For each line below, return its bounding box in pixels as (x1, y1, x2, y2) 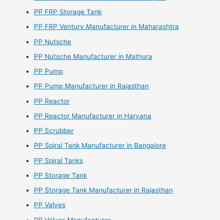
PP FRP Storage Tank (34, 8, 102, 16)
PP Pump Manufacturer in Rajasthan (34, 82, 149, 90)
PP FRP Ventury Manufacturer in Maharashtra (34, 23, 179, 31)
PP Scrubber (34, 127, 74, 135)
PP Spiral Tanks (34, 156, 83, 165)
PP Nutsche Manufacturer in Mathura (34, 52, 153, 60)
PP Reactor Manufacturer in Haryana (34, 111, 152, 120)
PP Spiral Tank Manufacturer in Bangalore (34, 141, 166, 150)
